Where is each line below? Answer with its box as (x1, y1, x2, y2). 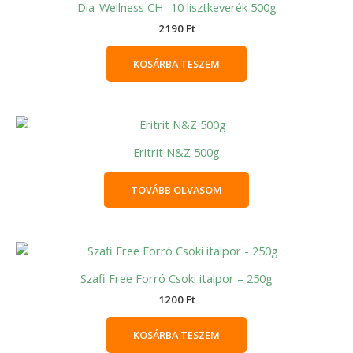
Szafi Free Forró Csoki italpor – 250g (80, 269, 273, 286)
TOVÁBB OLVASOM (131, 183, 222, 198)
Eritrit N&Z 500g (133, 143, 220, 160)
